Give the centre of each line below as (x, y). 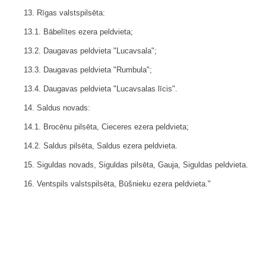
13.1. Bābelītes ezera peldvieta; (78, 32)
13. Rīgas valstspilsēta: (64, 13)
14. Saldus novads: (57, 108)
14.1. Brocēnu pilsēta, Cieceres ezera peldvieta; (106, 127)
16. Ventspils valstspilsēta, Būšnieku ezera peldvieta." (117, 184)
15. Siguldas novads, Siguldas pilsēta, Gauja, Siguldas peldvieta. (136, 165)
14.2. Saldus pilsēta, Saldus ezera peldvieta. (101, 146)
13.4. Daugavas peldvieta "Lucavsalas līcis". (101, 89)
